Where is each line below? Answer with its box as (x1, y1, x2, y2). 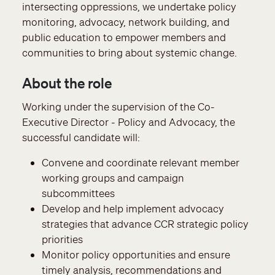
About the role (22, 74, 112, 92)
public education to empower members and (22, 30, 226, 44)
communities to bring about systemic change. (22, 45, 237, 59)
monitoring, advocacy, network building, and (22, 15, 230, 28)
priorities (42, 233, 83, 246)
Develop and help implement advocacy (42, 202, 224, 215)
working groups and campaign (42, 171, 184, 185)
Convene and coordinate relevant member (42, 156, 239, 169)
